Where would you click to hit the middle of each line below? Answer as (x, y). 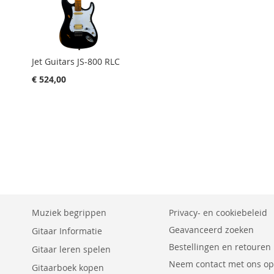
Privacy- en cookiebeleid (218, 213)
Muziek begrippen (69, 213)
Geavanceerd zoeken (211, 230)
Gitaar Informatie (67, 231)
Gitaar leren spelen (71, 249)
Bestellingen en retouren (220, 247)
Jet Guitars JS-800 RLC (76, 61)
